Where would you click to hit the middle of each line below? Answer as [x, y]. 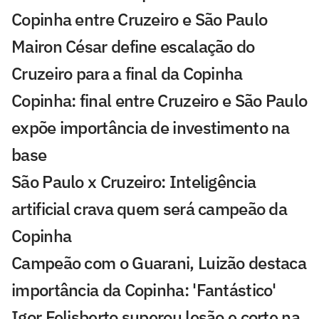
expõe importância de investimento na [151, 128]
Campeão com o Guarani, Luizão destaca [159, 263]
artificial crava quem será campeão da [150, 209]
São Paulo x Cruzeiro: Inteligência [134, 182]
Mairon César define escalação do [133, 47]
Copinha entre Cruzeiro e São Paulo [140, 20]
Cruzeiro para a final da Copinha [127, 74]
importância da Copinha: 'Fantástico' [144, 290]
